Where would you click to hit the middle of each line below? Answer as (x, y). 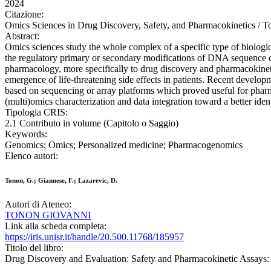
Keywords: (26, 134)
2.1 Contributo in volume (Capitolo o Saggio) (92, 123)
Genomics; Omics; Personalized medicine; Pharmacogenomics (124, 145)
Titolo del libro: (34, 248)
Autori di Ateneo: (38, 204)
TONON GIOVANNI (48, 215)
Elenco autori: (31, 156)
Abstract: (22, 36)
